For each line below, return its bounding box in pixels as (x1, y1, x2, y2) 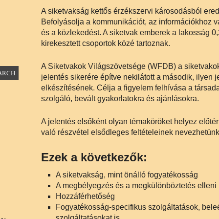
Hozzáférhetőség (56, 192, 115, 200)
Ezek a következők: (41, 151, 147, 164)
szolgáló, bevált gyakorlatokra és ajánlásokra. (41, 94, 199, 103)
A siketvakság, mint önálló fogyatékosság (56, 171, 198, 179)
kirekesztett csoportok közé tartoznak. (41, 39, 170, 47)
